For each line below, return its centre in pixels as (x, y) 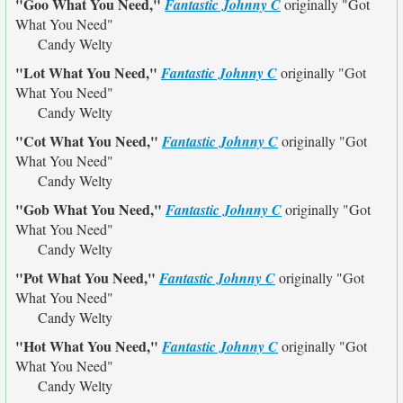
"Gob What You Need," (90, 209)
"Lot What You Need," (88, 72)
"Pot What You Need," (87, 278)
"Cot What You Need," (89, 141)
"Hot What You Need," (89, 346)
